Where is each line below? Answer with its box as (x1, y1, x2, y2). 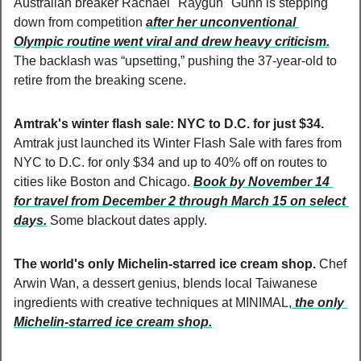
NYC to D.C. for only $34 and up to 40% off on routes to (14, 155, 327, 169)
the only (292, 295, 344, 309)
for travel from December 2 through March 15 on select (14, 193, 346, 208)
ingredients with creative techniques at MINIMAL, (14, 295, 292, 309)
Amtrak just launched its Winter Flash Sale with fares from (14, 135, 342, 150)
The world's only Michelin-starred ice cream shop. (14, 256, 319, 271)
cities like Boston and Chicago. (14, 174, 193, 189)
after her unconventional (146, 15, 296, 29)
